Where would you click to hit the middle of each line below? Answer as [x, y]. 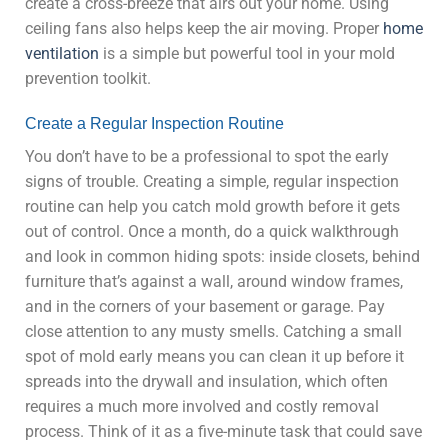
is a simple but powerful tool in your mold [247, 53]
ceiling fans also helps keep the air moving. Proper [204, 28]
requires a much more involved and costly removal [202, 407]
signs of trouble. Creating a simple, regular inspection [212, 182]
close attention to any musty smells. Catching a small [213, 332]
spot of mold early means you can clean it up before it [214, 357]
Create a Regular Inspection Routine [154, 124]
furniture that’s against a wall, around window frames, [214, 282]
